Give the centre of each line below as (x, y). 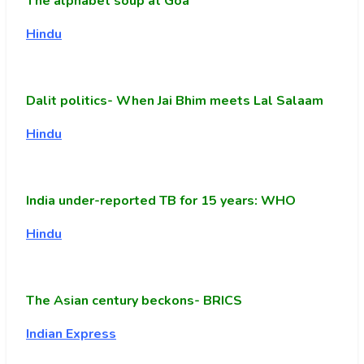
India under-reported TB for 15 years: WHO (161, 201)
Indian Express (71, 334)
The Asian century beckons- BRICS (134, 301)
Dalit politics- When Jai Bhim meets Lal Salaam (175, 101)
